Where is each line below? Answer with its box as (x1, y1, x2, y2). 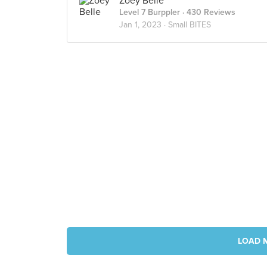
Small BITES (168, 20, 211, 30)
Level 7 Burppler (119, 7, 180, 17)
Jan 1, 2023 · (119, 20, 168, 30)
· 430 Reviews (180, 7, 235, 17)
